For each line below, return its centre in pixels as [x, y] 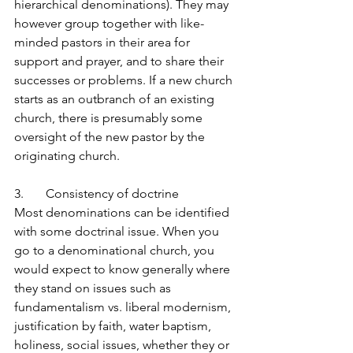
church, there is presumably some [110, 118]
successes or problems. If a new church [125, 80]
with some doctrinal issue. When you [118, 231]
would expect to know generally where [124, 269]
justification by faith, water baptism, [114, 326]
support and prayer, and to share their [121, 61]
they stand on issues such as [94, 288]
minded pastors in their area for [104, 42]
